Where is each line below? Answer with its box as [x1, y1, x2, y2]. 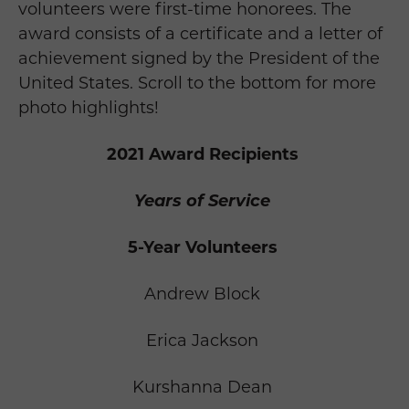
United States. [18, 73, 133, 94]
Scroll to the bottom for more [133, 73, 376, 94]
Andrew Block [144, 284, 260, 305]
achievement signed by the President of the [18, 48, 380, 69]
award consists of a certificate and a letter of [18, 24, 383, 45]
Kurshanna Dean [132, 377, 272, 398]
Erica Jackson [146, 330, 258, 351]
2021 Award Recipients [106, 144, 299, 165]
